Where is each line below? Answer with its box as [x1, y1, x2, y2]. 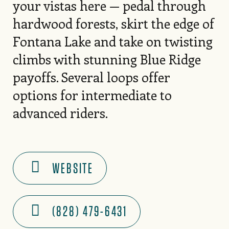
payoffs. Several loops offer [12, 68, 170, 86]
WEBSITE [52, 159, 94, 177]
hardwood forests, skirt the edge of [12, 14, 214, 33]
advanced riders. [12, 104, 108, 122]
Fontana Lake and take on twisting [12, 32, 213, 51]
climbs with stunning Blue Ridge [12, 50, 201, 68]
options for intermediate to [12, 86, 172, 104]
